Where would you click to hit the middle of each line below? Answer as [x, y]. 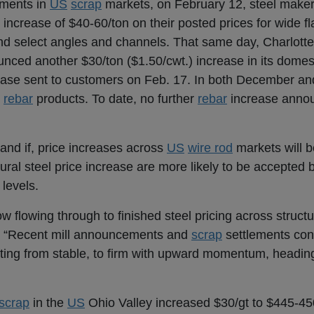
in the [48, 303]
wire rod [210, 148]
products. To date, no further [115, 99]
